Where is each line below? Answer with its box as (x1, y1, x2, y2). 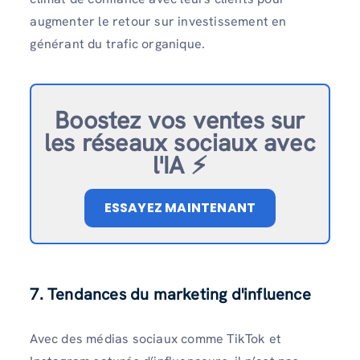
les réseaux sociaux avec (44, 126, 316, 158)
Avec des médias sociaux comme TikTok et (30, 330, 282, 348)
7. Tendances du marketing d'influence (30, 284, 311, 305)
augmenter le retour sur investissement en (30, 12, 287, 30)
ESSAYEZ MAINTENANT (104, 198, 256, 217)
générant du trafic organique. (30, 35, 209, 52)
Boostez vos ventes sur (55, 104, 305, 136)
